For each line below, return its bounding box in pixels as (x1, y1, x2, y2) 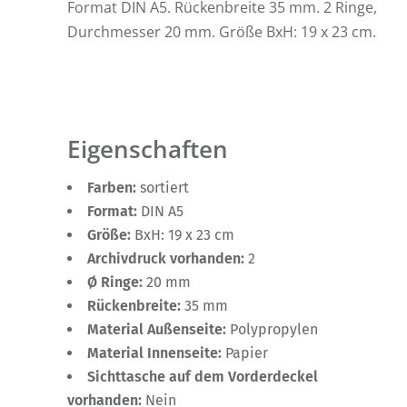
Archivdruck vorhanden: (87, 249, 248, 267)
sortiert (140, 178, 189, 196)
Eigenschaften (67, 133, 228, 165)
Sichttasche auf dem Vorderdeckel (87, 367, 318, 385)
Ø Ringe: (87, 273, 146, 291)
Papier (225, 343, 268, 362)
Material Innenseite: (87, 343, 225, 362)
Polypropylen (230, 320, 318, 338)
